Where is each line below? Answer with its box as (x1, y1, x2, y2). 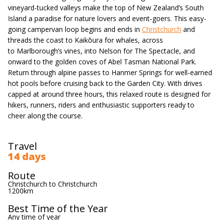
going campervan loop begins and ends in (8, 25, 142, 34)
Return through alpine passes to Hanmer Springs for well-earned (8, 68, 212, 77)
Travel (8, 139, 37, 153)
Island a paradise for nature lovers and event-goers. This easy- (8, 14, 206, 23)
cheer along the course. (8, 111, 82, 120)
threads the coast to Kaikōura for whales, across (8, 35, 163, 45)
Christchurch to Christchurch (8, 179, 97, 189)
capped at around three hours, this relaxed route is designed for (8, 89, 211, 99)
